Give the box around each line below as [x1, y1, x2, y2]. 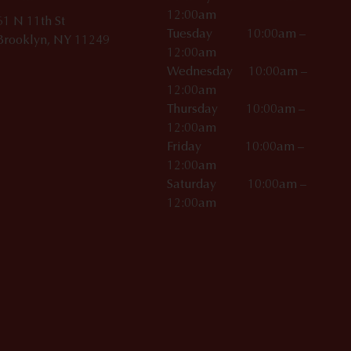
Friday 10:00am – [167, 140, 305, 154]
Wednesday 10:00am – [167, 65, 308, 78]
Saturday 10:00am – [167, 178, 307, 191]
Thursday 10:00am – [167, 103, 306, 116]
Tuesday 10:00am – [167, 27, 306, 41]
